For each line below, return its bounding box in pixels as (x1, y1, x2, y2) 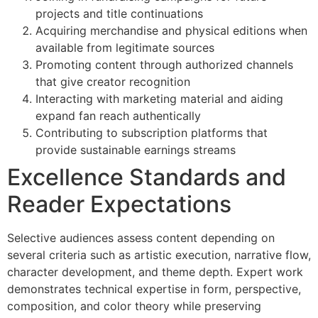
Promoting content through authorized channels (35, 57, 293, 72)
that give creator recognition (35, 74, 190, 89)
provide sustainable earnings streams (35, 142, 236, 157)
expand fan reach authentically (35, 108, 201, 123)
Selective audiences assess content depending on (7, 230, 275, 245)
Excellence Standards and (7, 163, 286, 191)
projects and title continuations (35, 6, 203, 21)
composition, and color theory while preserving (7, 298, 261, 313)
